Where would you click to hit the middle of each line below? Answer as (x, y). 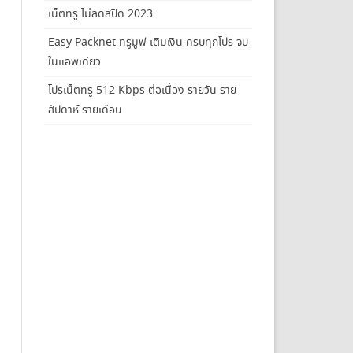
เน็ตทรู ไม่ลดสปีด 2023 (100, 14)
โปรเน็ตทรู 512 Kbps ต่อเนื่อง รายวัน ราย (142, 90)
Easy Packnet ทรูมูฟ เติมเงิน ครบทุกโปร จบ (148, 42)
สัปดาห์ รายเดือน (85, 110)
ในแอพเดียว (74, 62)
